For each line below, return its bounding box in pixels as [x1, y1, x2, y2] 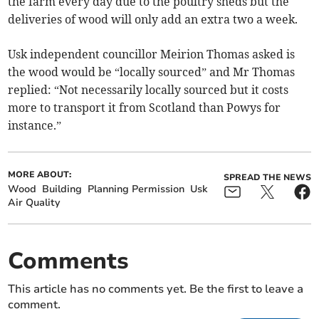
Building [42, 182, 83, 197]
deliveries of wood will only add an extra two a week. [8, 12, 301, 27]
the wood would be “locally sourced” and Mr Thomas [8, 65, 296, 80]
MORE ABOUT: [8, 169, 72, 181]
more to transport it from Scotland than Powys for [8, 100, 281, 115]
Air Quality [8, 196, 61, 210]
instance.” [8, 118, 62, 133]
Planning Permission [88, 182, 185, 197]
